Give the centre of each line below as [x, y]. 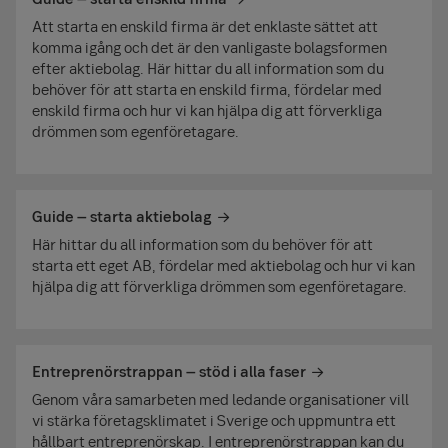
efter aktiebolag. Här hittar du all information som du [208, 68]
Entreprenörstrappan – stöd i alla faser [169, 371]
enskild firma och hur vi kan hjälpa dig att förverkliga [207, 110]
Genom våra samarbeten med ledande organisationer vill [220, 399]
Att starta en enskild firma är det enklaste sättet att [205, 26]
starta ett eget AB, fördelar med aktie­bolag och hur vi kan [223, 265]
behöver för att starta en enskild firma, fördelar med [207, 89]
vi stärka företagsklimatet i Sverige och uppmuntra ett [214, 420]
